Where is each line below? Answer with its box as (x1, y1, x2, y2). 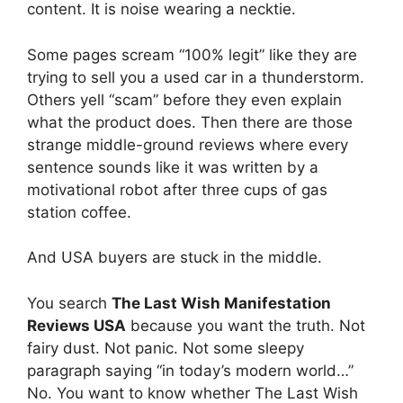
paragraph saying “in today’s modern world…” (27, 361, 354, 380)
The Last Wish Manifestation (112, 293, 331, 312)
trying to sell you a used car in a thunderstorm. (27, 67, 364, 86)
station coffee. (27, 202, 131, 221)
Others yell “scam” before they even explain (27, 90, 342, 109)
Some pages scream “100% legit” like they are (27, 45, 357, 64)
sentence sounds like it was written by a (27, 157, 318, 176)
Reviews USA (27, 316, 126, 335)
